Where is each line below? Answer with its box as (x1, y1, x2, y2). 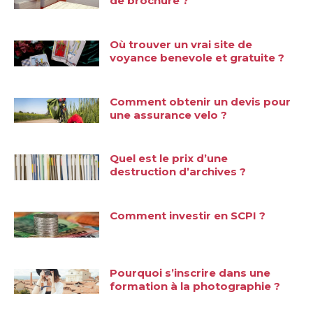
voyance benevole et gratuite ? (110, 50, 285, 64)
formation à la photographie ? (110, 279, 281, 293)
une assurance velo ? (110, 108, 228, 122)
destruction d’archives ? (110, 165, 247, 179)
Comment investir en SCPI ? (110, 209, 266, 223)
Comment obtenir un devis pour (110, 94, 291, 108)
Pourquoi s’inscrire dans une (110, 265, 271, 279)
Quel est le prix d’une (110, 152, 228, 166)
